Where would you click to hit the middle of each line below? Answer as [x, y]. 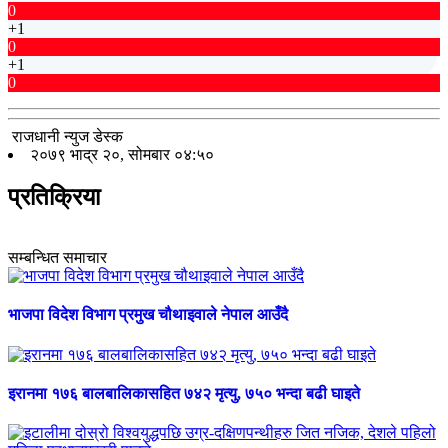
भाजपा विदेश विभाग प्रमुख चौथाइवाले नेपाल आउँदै [148, 315]
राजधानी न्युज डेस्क [67, 137]
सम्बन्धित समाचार [57, 257]
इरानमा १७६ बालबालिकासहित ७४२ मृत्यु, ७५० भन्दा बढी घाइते [184, 393]
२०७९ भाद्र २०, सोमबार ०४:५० [122, 155]
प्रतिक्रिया [54, 197]
